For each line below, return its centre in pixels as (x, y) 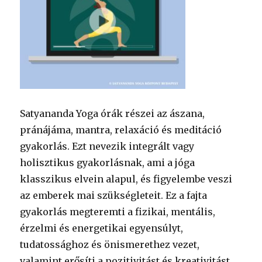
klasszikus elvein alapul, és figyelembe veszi (126, 179)
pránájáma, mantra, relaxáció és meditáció (121, 130)
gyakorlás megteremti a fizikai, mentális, (118, 211)
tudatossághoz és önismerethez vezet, (110, 244)
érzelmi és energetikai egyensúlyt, (102, 228)
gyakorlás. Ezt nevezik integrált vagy (107, 146)
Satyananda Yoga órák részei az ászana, (113, 113)
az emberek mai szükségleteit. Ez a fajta (114, 195)
